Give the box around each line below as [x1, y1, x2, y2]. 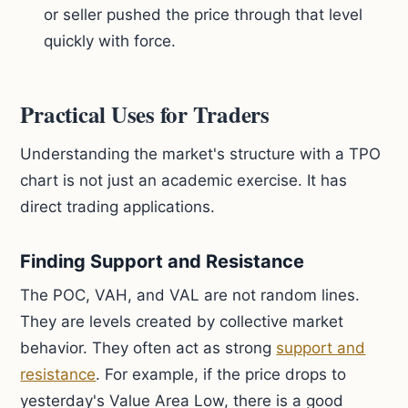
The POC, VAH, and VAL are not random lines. [20, 286, 361, 304]
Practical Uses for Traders [20, 97, 270, 131]
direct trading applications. [20, 198, 216, 216]
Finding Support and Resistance [20, 250, 305, 272]
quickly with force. [44, 32, 177, 50]
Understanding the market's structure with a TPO [20, 145, 382, 163]
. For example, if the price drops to [96, 365, 347, 383]
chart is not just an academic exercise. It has [20, 171, 348, 189]
